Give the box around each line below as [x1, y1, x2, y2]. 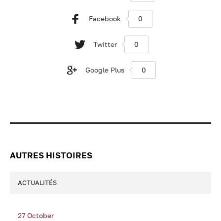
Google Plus [85, 66, 124, 74]
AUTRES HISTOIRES [10, 150, 92, 160]
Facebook [89, 14, 121, 23]
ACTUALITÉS [18, 179, 57, 186]
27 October [18, 211, 54, 220]
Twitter [93, 40, 117, 48]
